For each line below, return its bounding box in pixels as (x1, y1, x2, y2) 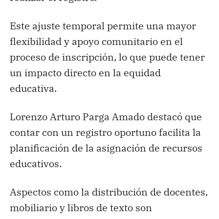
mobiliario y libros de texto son (10, 200, 152, 214)
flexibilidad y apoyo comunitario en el (10, 34, 183, 48)
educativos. (10, 156, 62, 170)
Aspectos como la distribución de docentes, (10, 185, 208, 198)
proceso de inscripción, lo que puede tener (10, 50, 205, 64)
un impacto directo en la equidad (10, 66, 161, 79)
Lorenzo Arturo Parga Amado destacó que (10, 109, 202, 123)
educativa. (10, 81, 57, 95)
